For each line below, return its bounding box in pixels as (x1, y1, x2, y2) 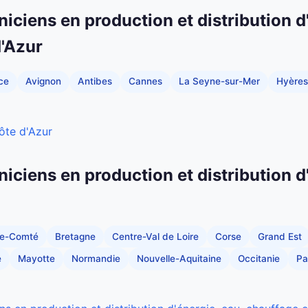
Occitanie (238, 253, 280, 265)
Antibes (78, 76, 112, 87)
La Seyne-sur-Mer (179, 76, 260, 87)
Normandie (71, 253, 120, 265)
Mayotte (18, 253, 55, 265)
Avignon (25, 76, 61, 87)
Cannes (129, 76, 162, 87)
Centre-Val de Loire (112, 230, 199, 242)
